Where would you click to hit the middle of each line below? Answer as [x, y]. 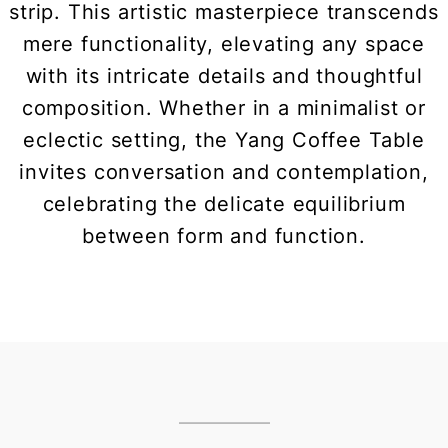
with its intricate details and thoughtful [224, 76]
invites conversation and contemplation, [224, 172]
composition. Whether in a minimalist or [224, 108]
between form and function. [224, 236]
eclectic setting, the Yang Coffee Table [224, 140]
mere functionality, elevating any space [224, 44]
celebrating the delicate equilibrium [224, 204]
